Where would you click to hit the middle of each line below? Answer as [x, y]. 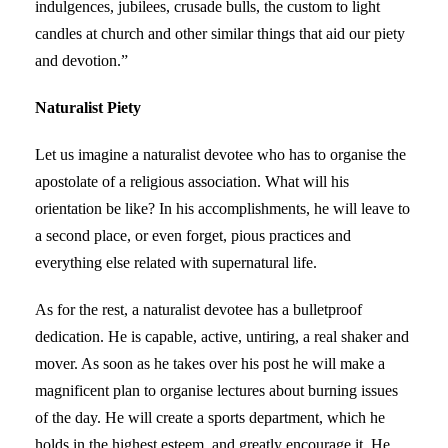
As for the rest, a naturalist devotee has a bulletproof [198, 309]
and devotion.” [81, 60]
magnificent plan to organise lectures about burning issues [216, 390]
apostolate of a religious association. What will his [192, 181]
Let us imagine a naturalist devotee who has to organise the [220, 154]
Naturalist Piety [88, 107]
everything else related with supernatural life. [176, 262]
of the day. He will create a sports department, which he [210, 417]
